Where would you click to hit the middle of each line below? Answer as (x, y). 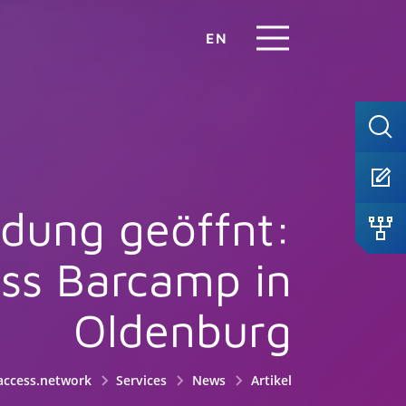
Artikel (270, 380)
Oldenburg (183, 330)
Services (142, 380)
